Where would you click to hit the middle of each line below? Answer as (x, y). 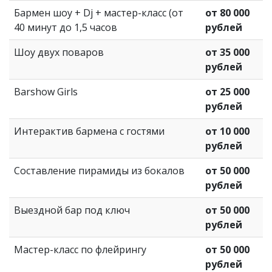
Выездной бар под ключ (72, 210)
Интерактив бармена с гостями (89, 131)
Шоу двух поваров (59, 52)
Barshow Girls (46, 91)
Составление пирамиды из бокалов (99, 170)
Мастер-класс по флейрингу (80, 249)
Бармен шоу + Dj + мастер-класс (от (99, 12)
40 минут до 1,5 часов (66, 27)
